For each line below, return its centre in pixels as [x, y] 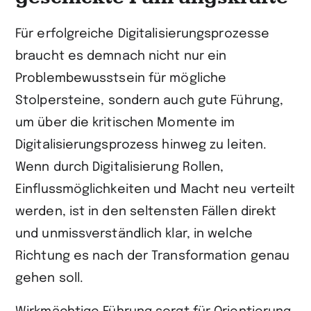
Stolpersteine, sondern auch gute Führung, [150, 100]
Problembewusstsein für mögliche [121, 78]
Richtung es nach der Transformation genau [153, 256]
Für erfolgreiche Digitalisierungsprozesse [143, 34]
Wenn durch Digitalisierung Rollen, [120, 167]
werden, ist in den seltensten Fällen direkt [146, 211]
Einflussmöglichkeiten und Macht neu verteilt [155, 189]
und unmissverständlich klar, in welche [134, 234]
